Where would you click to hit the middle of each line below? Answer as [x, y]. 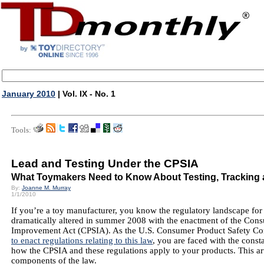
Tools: [21, 130]
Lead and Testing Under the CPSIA [105, 164]
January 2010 [29, 94]
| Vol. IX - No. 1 [85, 94]
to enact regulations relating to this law [82, 240]
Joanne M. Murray [46, 188]
